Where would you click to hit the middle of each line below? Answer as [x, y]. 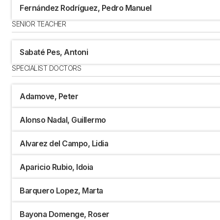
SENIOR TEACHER [39, 24]
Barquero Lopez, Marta [61, 191]
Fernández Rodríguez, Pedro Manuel [86, 8]
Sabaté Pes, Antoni [54, 52]
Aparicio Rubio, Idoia [56, 167]
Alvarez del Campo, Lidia [64, 144]
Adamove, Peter [49, 96]
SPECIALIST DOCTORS [46, 68]
